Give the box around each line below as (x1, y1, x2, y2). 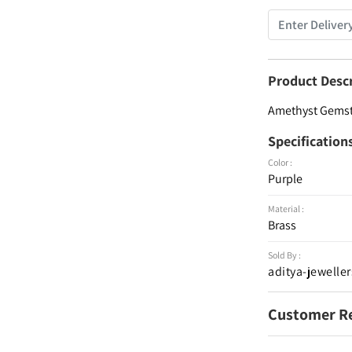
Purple (268, 170, 303, 187)
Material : (268, 203, 305, 214)
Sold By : (268, 249, 302, 261)
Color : (268, 156, 293, 168)
